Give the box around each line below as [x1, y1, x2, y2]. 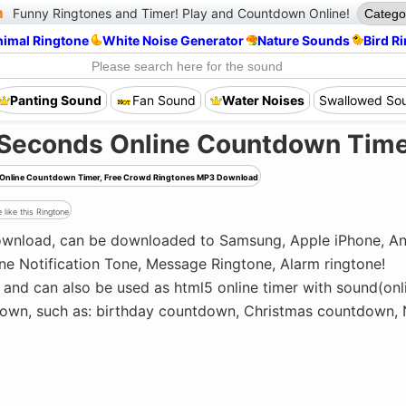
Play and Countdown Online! [179, 5, 350, 21]
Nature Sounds [257, 33, 350, 48]
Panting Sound [10, 92, 101, 108]
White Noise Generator [102, 33, 244, 48]
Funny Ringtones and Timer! [13, 5, 179, 21]
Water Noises [222, 92, 304, 108]
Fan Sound [132, 92, 196, 108]
